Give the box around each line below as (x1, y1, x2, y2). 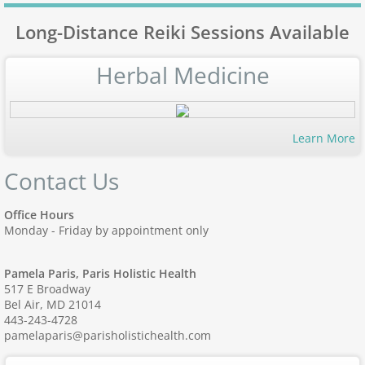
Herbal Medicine (95, 59, 270, 90)
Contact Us (4, 165, 119, 197)
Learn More (292, 130, 355, 147)
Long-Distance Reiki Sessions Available (15, 19, 350, 44)
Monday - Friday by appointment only (4, 222, 209, 239)
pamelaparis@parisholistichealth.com (4, 328, 211, 344)
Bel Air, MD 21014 (4, 297, 101, 313)
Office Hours (4, 207, 74, 223)
